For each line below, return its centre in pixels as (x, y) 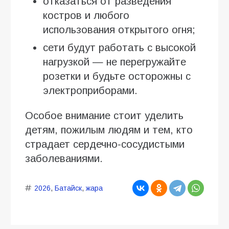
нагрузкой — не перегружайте (114, 62)
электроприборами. (90, 90)
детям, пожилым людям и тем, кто (109, 130)
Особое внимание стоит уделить (104, 115)
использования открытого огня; (119, 29)
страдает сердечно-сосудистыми (105, 144)
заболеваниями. (64, 158)
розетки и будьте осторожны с (117, 76)
